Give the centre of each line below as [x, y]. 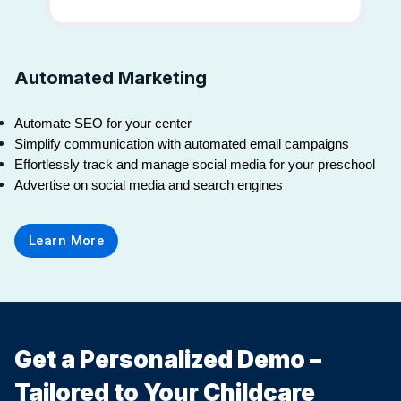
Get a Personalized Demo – [168, 360]
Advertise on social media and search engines [149, 186]
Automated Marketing [111, 78]
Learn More [67, 241]
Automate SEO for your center [103, 124]
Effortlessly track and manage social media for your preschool [195, 165]
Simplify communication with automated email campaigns [182, 145]
